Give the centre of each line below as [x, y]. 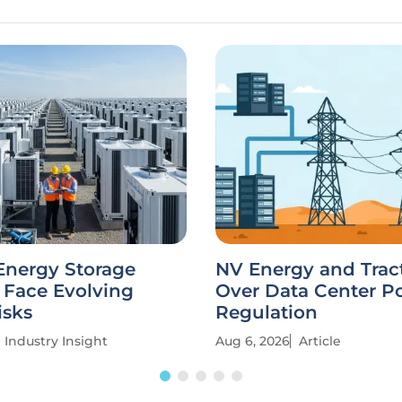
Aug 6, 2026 [253, 341]
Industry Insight [56, 341]
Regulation [267, 312]
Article [320, 341]
